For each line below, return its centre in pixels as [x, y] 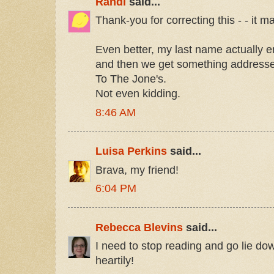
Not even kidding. [138, 94]
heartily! [115, 261]
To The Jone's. [131, 79]
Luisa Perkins [131, 151]
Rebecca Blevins [139, 227]
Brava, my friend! [137, 170]
